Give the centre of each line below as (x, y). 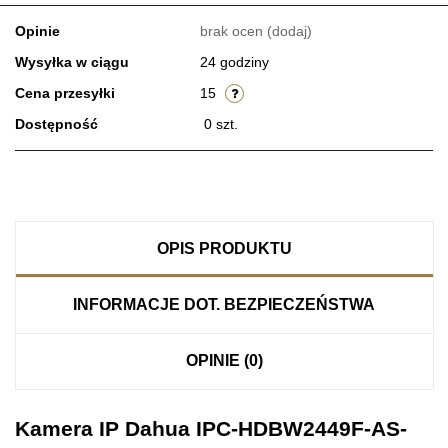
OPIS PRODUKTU (224, 248)
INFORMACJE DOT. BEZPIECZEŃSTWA (224, 304)
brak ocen (233, 30)
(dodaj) (289, 30)
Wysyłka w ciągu (72, 61)
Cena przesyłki (65, 92)
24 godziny (234, 61)
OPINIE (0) (224, 360)
